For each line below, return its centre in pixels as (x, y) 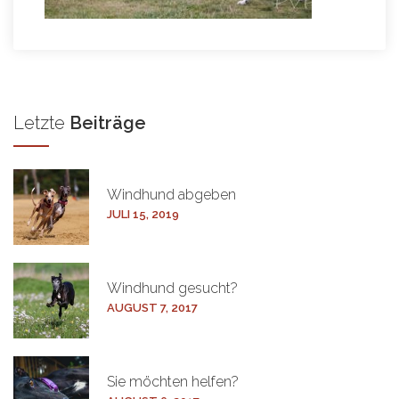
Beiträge (108, 123)
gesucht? (208, 289)
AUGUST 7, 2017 (152, 308)
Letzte (39, 123)
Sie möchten (149, 382)
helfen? (215, 382)
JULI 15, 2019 (143, 215)
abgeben (207, 195)
